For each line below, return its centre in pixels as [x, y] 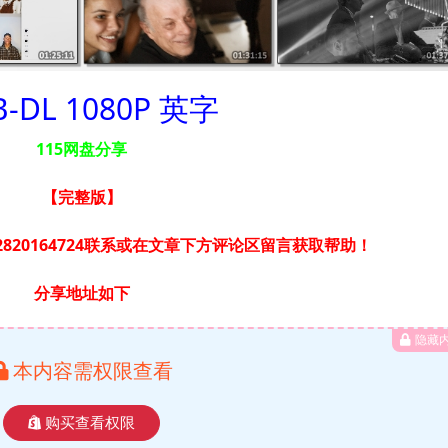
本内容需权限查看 [92, 370]
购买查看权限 [90, 422]
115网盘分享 [81, 148]
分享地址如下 [81, 292]
